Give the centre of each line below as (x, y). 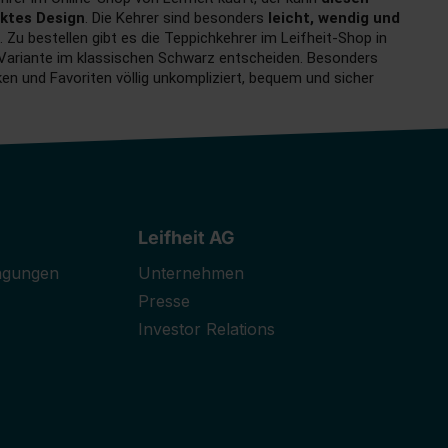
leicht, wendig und (334, 18)
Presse (164, 301)
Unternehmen (191, 273)
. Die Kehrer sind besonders (176, 18)
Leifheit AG (187, 238)
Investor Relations (207, 329)
